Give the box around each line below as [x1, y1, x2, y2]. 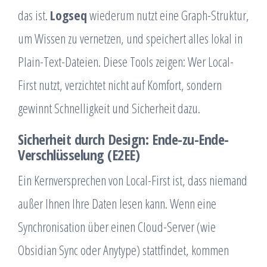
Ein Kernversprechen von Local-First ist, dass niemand [18, 171, 247, 189]
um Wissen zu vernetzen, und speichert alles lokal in [18, 29, 243, 47]
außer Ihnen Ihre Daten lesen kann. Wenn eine [18, 194, 216, 212]
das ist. [18, 6, 50, 24]
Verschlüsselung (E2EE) [18, 145, 140, 164]
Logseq [50, 6, 87, 24]
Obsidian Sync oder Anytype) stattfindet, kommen [18, 241, 229, 259]
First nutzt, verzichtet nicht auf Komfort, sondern [18, 76, 222, 94]
